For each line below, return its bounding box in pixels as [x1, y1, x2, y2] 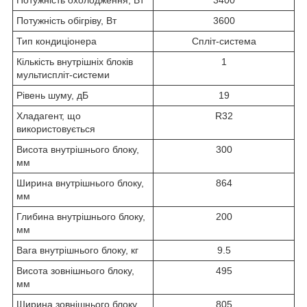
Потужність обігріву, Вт [16, 15, 116, 27]
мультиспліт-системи [16, 69, 110, 81]
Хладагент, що [16, 110, 81, 122]
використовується [16, 123, 101, 135]
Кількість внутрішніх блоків [16, 56, 133, 68]
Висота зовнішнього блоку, [16, 265, 134, 277]
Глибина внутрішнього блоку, [16, 211, 145, 223]
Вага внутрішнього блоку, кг [16, 245, 138, 256]
